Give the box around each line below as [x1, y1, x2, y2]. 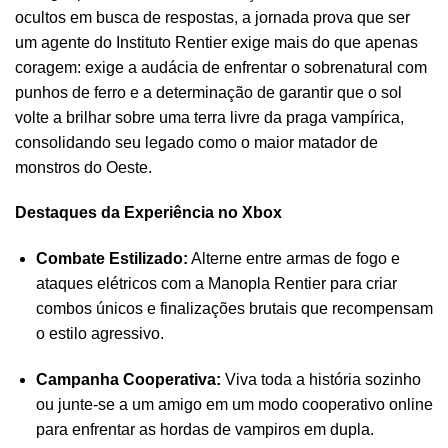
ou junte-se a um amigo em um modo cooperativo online [35, 396, 433, 414]
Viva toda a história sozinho [220, 371, 421, 389]
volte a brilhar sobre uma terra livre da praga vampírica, [15, 108, 404, 126]
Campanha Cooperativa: [35, 371, 221, 389]
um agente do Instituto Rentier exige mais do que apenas [15, 33, 418, 51]
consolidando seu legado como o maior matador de [15, 133, 378, 151]
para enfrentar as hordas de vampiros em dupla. [35, 421, 374, 439]
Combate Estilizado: [35, 250, 188, 268]
